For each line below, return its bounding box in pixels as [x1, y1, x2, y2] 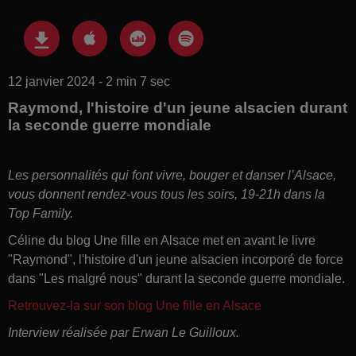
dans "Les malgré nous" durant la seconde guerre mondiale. [8, 271, 345, 285]
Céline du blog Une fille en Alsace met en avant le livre [8, 233, 315, 247]
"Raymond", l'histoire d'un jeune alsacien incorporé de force [8, 252, 343, 266]
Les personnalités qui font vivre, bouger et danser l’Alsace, [8, 168, 336, 182]
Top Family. [8, 206, 73, 220]
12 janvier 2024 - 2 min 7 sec [8, 74, 170, 88]
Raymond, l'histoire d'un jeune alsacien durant [8, 99, 347, 116]
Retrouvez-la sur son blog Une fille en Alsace [8, 298, 261, 312]
